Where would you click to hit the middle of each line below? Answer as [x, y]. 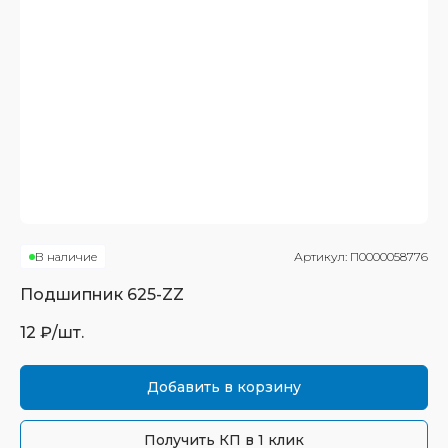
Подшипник [73, 294]
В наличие [66, 256]
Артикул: [322, 256]
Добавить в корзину [224, 387]
